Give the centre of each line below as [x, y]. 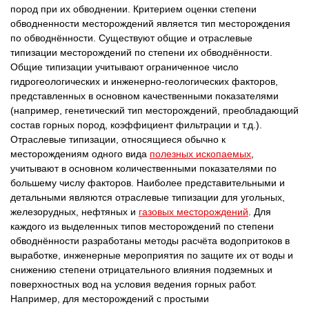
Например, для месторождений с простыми [110, 299]
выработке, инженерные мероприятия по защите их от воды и [152, 255]
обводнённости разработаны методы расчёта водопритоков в [150, 241]
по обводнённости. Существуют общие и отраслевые [131, 38]
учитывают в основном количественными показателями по [143, 168]
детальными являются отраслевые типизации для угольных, [148, 197]
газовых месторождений [193, 212]
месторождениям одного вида [80, 154]
